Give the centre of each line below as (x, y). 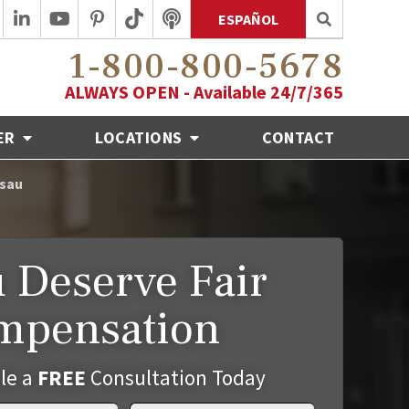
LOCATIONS (141, 137)
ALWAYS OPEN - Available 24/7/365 (204, 91)
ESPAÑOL (248, 19)
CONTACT (299, 137)
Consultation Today (176, 377)
